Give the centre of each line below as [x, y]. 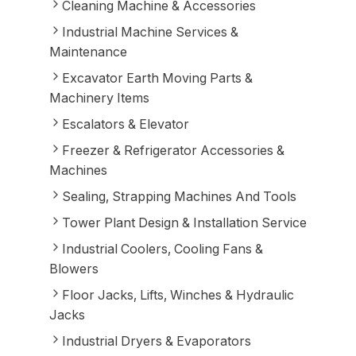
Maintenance [88, 52]
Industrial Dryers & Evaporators [156, 341]
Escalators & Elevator [125, 124]
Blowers [74, 269]
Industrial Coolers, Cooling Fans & [162, 249]
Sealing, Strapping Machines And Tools [179, 196]
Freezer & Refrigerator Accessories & [173, 150]
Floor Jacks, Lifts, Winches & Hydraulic [178, 295]
